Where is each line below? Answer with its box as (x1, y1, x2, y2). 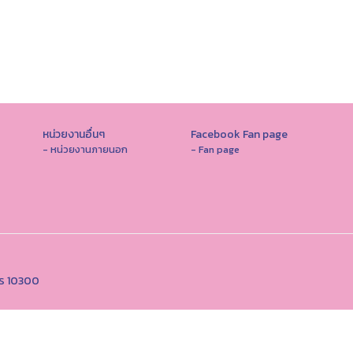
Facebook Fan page (190, 126, 288, 143)
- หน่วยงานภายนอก (43, 142, 128, 157)
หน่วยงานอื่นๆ (43, 126, 105, 143)
